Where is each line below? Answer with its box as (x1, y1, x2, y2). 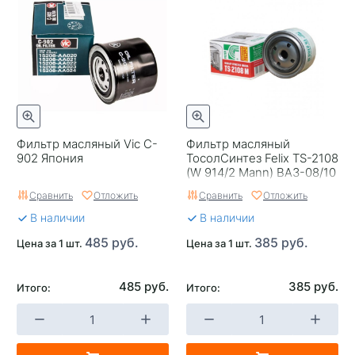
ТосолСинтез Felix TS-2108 (186, 150, 338, 166)
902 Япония (17, 150, 83, 166)
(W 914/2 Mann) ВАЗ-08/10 (186, 164, 336, 180)
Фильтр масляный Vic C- (17, 136, 158, 151)
